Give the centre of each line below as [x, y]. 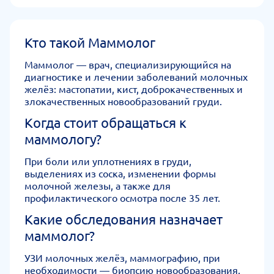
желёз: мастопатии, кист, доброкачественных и [134, 89]
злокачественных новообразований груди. [123, 101]
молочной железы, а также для [98, 185]
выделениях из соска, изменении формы [120, 173]
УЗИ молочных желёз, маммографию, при [122, 257]
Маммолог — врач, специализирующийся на [128, 64]
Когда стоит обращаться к [106, 122]
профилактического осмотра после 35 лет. [122, 198]
